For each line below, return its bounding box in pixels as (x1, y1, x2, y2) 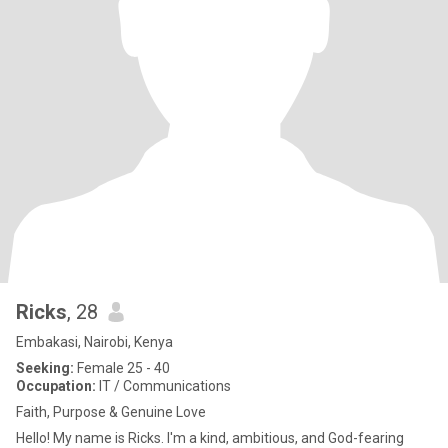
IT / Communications (96, 378, 231, 394)
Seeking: (16, 360, 74, 376)
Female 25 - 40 (74, 360, 170, 376)
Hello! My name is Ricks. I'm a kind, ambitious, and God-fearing (16, 430, 404, 446)
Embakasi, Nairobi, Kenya (16, 334, 173, 350)
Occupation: (16, 378, 96, 394)
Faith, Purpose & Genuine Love (16, 404, 206, 420)
